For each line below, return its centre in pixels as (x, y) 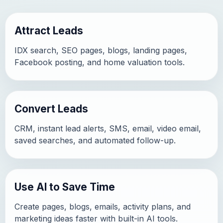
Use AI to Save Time (65, 187)
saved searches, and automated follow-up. (95, 140)
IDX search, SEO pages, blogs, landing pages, (101, 50)
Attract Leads (49, 31)
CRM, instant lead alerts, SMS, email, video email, (108, 128)
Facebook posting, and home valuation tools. (100, 62)
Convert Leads (51, 109)
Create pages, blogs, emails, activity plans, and (103, 207)
